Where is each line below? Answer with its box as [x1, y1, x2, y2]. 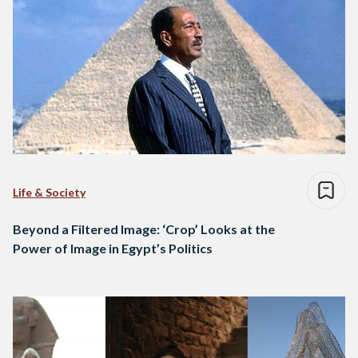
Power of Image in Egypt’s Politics [13, 241, 213, 257]
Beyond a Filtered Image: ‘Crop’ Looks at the [13, 221, 275, 237]
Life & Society [13, 185, 86, 200]
